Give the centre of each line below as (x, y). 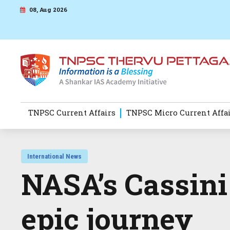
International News (55, 157)
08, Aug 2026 (48, 9)
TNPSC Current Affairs (72, 113)
